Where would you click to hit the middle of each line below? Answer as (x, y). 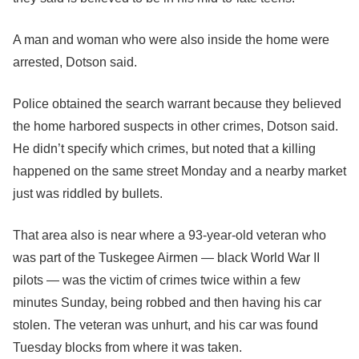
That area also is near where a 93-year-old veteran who (169, 235)
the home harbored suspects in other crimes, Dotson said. (175, 126)
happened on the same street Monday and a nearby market (179, 171)
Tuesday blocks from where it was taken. (127, 347)
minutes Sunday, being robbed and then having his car (167, 303)
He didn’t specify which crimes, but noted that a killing (164, 149)
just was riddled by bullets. (88, 194)
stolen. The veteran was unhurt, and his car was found (165, 325)
